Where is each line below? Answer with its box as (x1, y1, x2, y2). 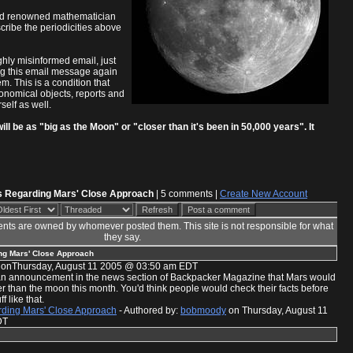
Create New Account (220, 188, 307, 199)
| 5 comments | (154, 188, 220, 199)
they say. (104, 231, 141, 243)
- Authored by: (117, 304, 180, 316)
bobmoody (180, 304, 226, 316)
